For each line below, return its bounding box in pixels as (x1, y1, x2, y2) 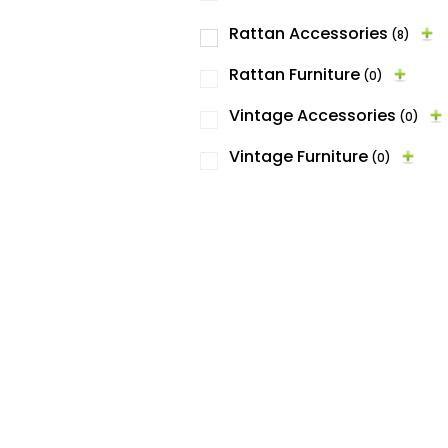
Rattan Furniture (229, 63, 360, 87)
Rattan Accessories (229, 22, 388, 46)
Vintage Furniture (229, 145, 368, 169)
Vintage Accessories (229, 104, 396, 128)
